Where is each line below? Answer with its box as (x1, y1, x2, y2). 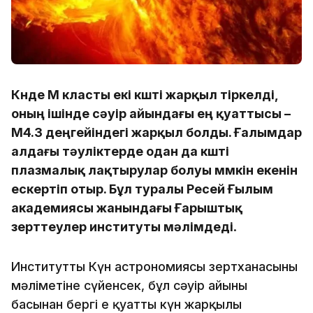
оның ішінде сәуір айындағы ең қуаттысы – (11, 105, 291, 121)
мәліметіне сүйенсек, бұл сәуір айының (11, 277, 247, 293)
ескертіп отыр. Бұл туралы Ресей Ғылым (11, 181, 273, 196)
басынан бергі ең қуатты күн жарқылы (11, 296, 242, 312)
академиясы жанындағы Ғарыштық (11, 200, 242, 215)
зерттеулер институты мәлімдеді (11, 219, 233, 234)
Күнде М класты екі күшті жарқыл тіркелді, (11, 87, 278, 102)
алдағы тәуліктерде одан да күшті (11, 143, 229, 159)
